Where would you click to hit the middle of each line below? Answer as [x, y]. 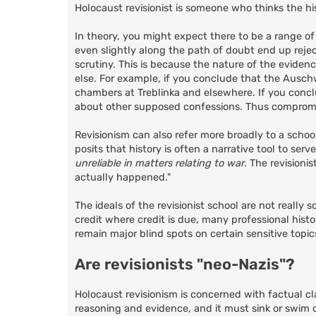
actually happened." [123, 178]
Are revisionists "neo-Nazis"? [185, 265]
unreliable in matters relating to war [159, 164]
